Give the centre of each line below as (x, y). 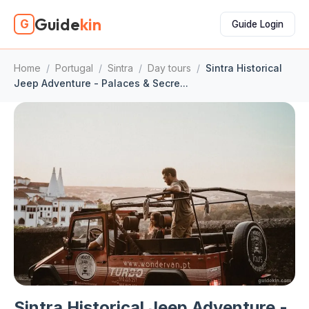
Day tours (169, 68)
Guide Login (258, 24)
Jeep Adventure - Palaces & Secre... (101, 83)
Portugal (74, 68)
